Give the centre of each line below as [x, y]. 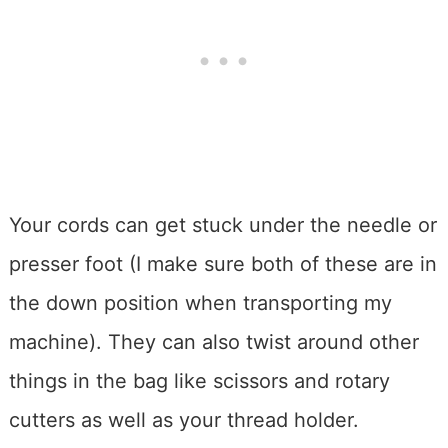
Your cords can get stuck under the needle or [222, 224]
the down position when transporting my [200, 302]
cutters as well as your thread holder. [183, 419]
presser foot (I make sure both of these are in [222, 263]
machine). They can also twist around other [213, 341]
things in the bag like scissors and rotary [199, 380]
